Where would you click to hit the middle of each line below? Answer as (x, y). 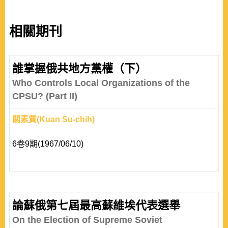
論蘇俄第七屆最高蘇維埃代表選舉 (96, 205)
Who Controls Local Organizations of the (101, 83)
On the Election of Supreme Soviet (87, 220)
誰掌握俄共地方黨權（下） (79, 68)
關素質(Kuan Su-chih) (53, 119)
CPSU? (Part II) (45, 96)
